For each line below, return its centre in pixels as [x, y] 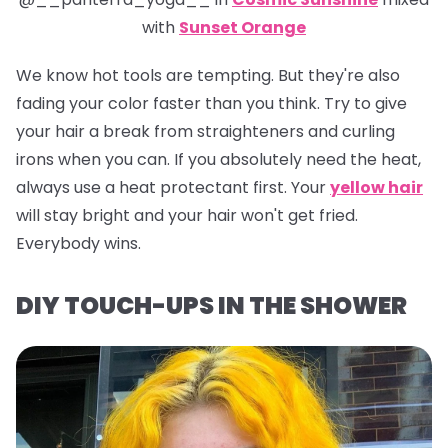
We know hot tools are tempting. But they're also [208, 75]
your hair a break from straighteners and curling [205, 131]
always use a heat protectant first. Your [173, 187]
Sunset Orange [242, 27]
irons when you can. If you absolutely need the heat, [218, 159]
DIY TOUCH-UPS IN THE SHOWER [211, 305]
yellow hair [376, 187]
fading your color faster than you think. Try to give [211, 103]
